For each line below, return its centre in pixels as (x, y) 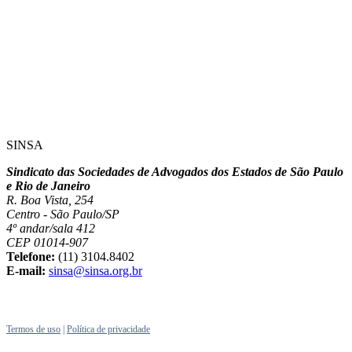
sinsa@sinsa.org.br (95, 271)
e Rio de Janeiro (48, 186)
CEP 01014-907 (47, 243)
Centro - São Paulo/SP (63, 214)
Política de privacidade (108, 330)
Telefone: (31, 257)
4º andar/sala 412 (51, 229)
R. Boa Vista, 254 (50, 200)
